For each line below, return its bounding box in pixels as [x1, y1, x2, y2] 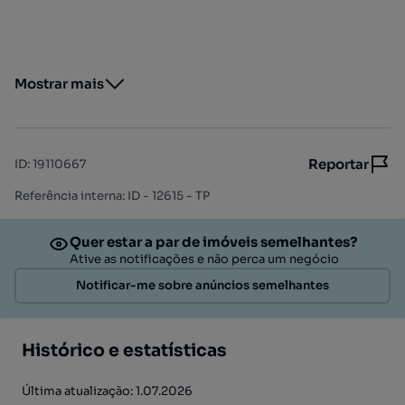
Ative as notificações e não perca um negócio [70, 251, 339, 267]
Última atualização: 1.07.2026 [22, 383, 193, 399]
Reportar [308, 155, 369, 173]
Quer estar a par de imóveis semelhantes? [70, 233, 357, 250]
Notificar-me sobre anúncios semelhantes [76, 278, 329, 293]
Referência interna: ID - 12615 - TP [14, 188, 210, 203]
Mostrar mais [14, 75, 104, 92]
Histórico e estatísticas [22, 340, 227, 362]
